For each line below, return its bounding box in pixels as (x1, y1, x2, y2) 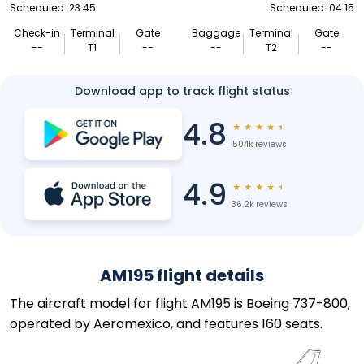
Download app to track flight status (74, 83, 290, 99)
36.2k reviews (231, 198, 288, 210)
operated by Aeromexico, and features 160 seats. (10, 314, 323, 333)
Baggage (192, 26, 241, 40)
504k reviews (232, 138, 287, 150)
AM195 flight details (100, 264, 264, 287)
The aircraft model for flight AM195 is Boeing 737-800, (10, 294, 350, 313)
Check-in (14, 26, 61, 40)
